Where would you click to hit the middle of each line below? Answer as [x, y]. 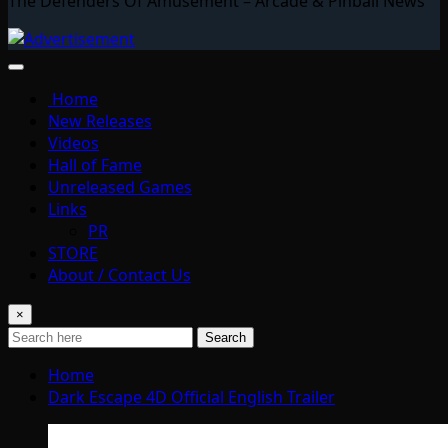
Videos [73, 142]
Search [225, 337]
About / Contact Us [119, 274]
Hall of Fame [95, 164]
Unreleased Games [120, 186]
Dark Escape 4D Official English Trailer [191, 396]
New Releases [100, 120]
